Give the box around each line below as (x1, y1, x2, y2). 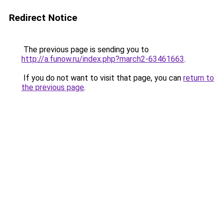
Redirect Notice (9, 12, 77, 23)
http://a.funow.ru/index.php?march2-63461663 (21, 54, 184, 64)
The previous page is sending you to (21, 45, 149, 54)
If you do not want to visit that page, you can (21, 73, 183, 83)
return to (183, 73, 214, 83)
